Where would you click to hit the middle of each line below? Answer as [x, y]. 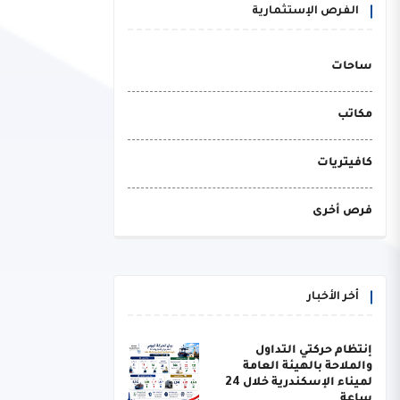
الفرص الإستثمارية [305, 12]
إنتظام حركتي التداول [314, 351]
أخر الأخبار [333, 297]
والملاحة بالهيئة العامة [308, 367]
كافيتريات [345, 163]
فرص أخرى [342, 212]
